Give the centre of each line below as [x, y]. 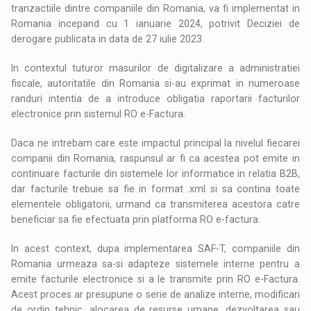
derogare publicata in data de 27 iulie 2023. [108, 39]
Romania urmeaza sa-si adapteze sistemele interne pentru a [155, 263]
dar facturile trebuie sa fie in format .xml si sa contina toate [155, 188]
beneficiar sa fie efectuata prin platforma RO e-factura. [136, 219]
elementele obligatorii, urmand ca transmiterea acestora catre [155, 204]
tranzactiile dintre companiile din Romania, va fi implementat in [155, 8]
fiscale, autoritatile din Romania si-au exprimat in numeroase [155, 83]
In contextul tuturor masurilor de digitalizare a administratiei [155, 68]
